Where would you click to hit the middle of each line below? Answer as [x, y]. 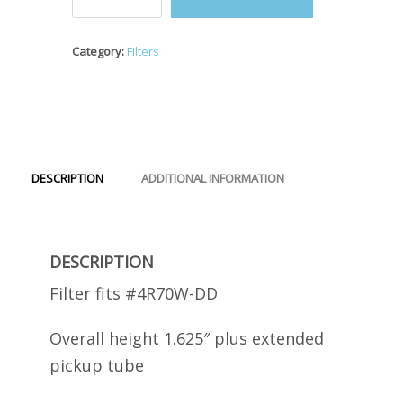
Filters [143, 52]
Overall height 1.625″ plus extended [187, 339]
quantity [94, 60]
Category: [99, 52]
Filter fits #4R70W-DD [134, 294]
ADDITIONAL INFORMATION [213, 179]
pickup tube [97, 366]
